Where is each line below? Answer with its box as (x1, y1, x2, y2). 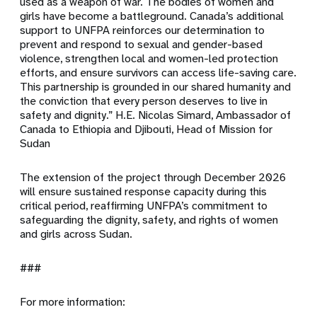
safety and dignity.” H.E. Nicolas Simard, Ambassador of (20, 108, 292, 123)
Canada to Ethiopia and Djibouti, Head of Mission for (20, 122, 273, 137)
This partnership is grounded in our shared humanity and (20, 79, 292, 95)
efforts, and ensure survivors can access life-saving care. (20, 65, 297, 81)
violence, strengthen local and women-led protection (20, 51, 279, 67)
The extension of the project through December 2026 (20, 170, 287, 185)
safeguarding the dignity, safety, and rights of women (20, 212, 279, 228)
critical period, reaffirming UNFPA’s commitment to (20, 198, 268, 214)
